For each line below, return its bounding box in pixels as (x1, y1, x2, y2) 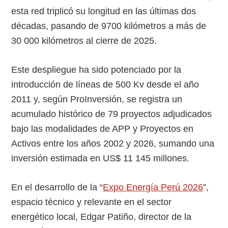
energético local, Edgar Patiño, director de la (11, 212, 192, 222)
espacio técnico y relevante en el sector (11, 197, 172, 208)
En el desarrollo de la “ (11, 182, 103, 193)
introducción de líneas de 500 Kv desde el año (11, 79, 199, 90)
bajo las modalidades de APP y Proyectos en (11, 124, 194, 134)
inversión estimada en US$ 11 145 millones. (11, 153, 190, 164)
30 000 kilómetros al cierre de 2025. (11, 36, 157, 46)
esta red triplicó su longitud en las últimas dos (11, 6, 196, 17)
